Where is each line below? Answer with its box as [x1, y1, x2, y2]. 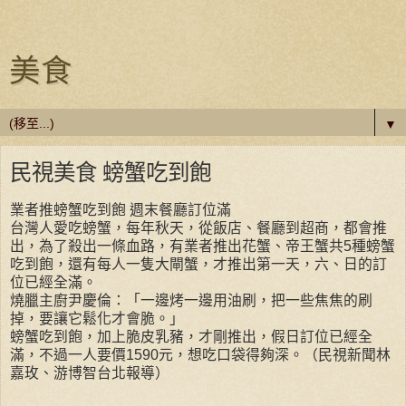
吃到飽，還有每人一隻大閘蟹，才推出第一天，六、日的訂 [10, 256, 387, 272]
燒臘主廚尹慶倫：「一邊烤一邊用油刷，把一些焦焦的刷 [10, 292, 372, 308]
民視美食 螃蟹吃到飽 [10, 157, 211, 187]
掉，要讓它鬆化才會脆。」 [10, 310, 184, 326]
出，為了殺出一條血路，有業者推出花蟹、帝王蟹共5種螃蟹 [10, 237, 395, 254]
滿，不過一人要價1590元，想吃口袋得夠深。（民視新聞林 [10, 346, 391, 362]
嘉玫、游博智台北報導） [10, 364, 169, 381]
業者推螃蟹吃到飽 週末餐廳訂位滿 [10, 201, 231, 217]
